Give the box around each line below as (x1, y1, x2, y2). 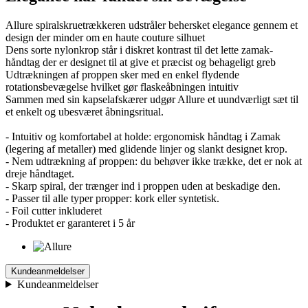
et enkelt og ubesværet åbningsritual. (5, 105, 164, 118)
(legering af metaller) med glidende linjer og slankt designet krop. (5, 142, 287, 155)
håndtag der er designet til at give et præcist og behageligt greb (5, 56, 276, 68)
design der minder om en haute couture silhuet (5, 31, 205, 43)
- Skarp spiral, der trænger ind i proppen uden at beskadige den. (5, 179, 280, 192)
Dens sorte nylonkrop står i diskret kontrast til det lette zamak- (5, 43, 273, 56)
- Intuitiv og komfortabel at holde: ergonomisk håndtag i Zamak (5, 130, 280, 142)
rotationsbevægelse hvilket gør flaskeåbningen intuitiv (5, 80, 239, 93)
